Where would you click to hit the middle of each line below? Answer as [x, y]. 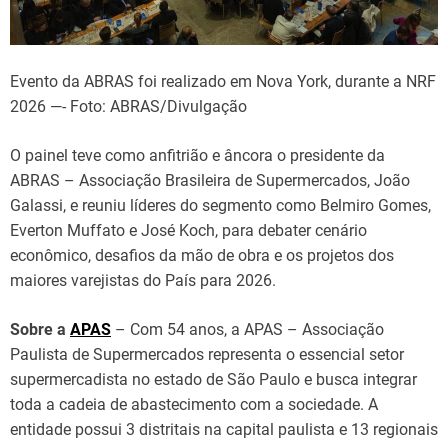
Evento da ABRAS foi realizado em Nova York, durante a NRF [223, 81]
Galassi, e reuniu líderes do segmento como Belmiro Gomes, [220, 205]
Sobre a [40, 329]
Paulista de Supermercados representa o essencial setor [207, 354]
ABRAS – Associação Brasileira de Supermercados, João [210, 180]
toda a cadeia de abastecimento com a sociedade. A [194, 404]
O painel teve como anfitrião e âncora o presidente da [197, 155]
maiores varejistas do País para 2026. [143, 280]
